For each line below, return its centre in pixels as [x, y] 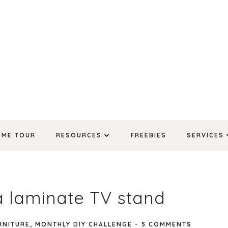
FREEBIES [149, 135]
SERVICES [205, 135]
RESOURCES [79, 135]
